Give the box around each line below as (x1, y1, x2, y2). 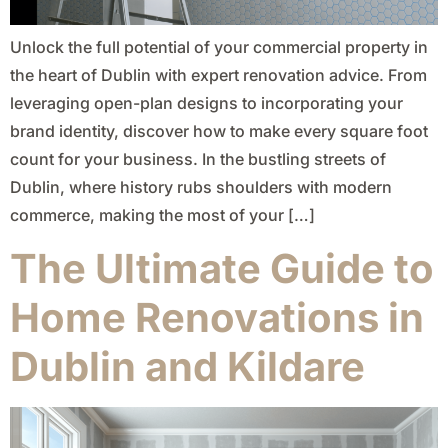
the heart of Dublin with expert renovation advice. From (10, 65, 427, 86)
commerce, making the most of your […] (10, 205, 315, 226)
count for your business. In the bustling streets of (10, 149, 386, 170)
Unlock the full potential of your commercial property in (10, 37, 428, 58)
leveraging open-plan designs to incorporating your (10, 93, 403, 114)
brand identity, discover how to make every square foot (10, 121, 428, 142)
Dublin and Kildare (10, 341, 365, 391)
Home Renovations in (10, 292, 424, 342)
